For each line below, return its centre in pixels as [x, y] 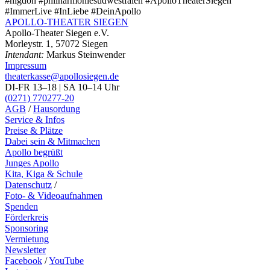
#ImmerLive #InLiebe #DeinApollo [73, 11]
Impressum [26, 66]
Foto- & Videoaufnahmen [54, 196]
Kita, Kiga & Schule [44, 174]
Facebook [24, 261]
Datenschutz [28, 185]
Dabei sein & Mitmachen [52, 142]
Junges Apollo [32, 163]
